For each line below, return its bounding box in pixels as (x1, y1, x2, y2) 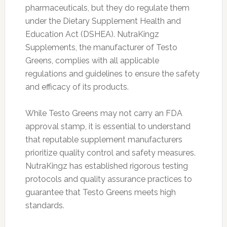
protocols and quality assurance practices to (25, 174, 192, 184)
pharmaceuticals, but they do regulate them (25, 3, 190, 13)
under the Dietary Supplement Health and (25, 16, 181, 26)
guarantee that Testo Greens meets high (25, 187, 176, 197)
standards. (25, 200, 64, 210)
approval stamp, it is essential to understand (25, 121, 191, 131)
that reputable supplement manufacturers (25, 134, 182, 144)
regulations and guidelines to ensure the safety (25, 68, 200, 79)
